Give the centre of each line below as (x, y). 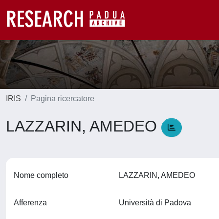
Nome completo (41, 175)
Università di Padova (157, 203)
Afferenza (30, 203)
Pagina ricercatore (63, 99)
